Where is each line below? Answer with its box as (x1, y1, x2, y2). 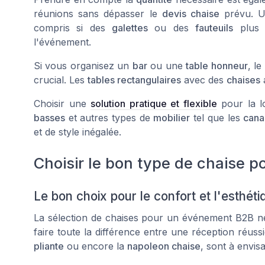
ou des (148, 22, 196, 34)
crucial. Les (34, 74, 88, 86)
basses (34, 112, 65, 124)
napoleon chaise (127, 240, 201, 253)
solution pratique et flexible (91, 98, 217, 109)
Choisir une (34, 98, 91, 109)
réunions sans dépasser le (34, 8, 162, 20)
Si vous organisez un (34, 60, 132, 72)
